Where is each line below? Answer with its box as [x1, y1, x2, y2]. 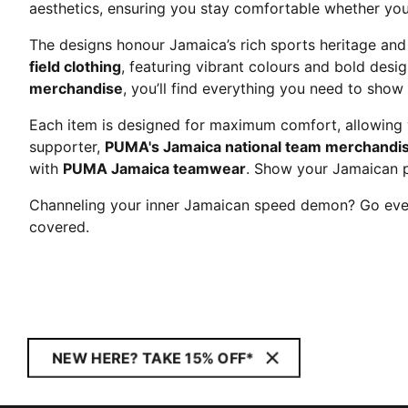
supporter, [29, 138, 105, 156]
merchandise [29, 79, 123, 97]
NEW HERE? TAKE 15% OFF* [52, 349, 254, 367]
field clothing [29, 57, 121, 76]
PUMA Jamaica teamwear [63, 159, 246, 178]
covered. [29, 218, 89, 236]
